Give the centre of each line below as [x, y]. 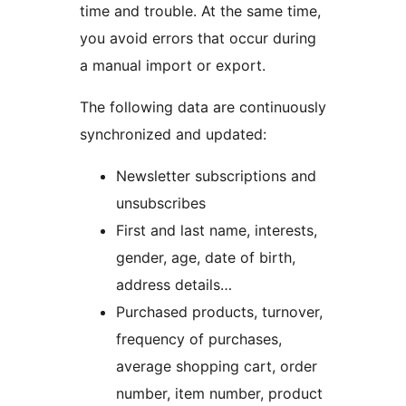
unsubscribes [161, 203]
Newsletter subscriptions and [216, 176]
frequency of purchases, [199, 339]
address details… [174, 285]
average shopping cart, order [217, 367]
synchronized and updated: [173, 135]
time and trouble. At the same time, [200, 11]
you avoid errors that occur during [198, 39]
